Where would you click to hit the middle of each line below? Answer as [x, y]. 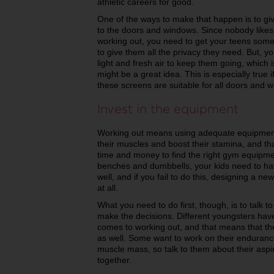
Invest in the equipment [168, 108]
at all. [108, 187]
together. [114, 260]
